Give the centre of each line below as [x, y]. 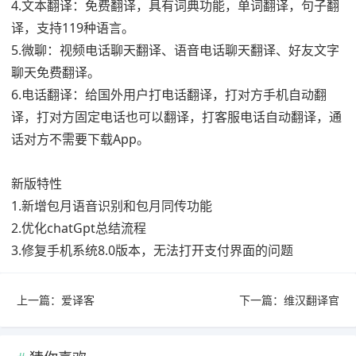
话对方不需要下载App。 [80, 139]
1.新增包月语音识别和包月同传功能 [112, 206]
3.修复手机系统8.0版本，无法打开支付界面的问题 [152, 250]
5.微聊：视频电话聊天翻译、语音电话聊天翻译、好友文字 [175, 50]
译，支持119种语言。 [73, 28]
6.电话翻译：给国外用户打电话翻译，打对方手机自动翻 [169, 95]
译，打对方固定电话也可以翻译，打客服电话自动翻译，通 [176, 117]
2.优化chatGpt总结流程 [79, 228]
